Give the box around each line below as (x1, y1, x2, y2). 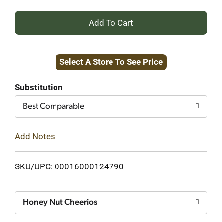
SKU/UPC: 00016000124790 (15, 161, 124, 171)
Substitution (15, 82, 63, 92)
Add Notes (15, 131, 55, 141)
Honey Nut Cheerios (23, 198, 97, 207)
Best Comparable (23, 102, 84, 111)
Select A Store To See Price (59, 57, 163, 67)
